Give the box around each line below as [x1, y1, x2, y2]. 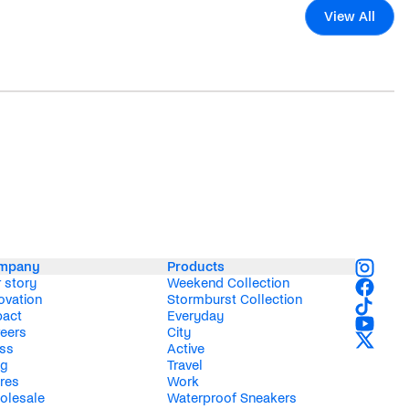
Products [166, 259, 225, 274]
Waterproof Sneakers [166, 391, 297, 405]
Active [166, 341, 204, 356]
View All [324, 8, 375, 24]
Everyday [166, 309, 224, 323]
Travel [166, 358, 203, 372]
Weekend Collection [166, 276, 289, 290]
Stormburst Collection [166, 292, 302, 307]
